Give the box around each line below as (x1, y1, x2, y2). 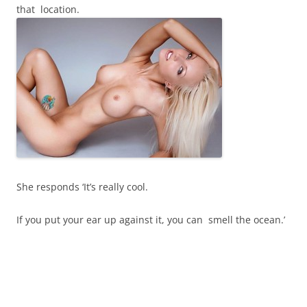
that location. (16, 3, 79, 16)
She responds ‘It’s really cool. (16, 180, 148, 194)
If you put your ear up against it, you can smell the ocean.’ (16, 213, 285, 227)
